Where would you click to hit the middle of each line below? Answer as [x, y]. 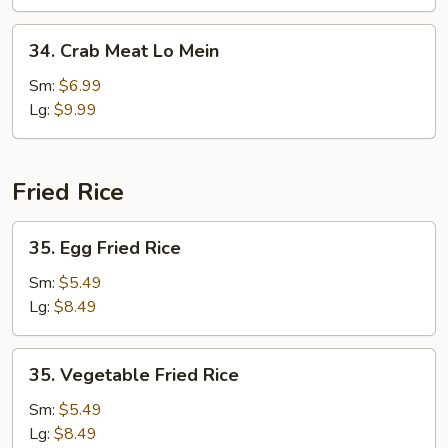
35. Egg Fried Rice [105, 248]
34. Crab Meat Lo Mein [124, 51]
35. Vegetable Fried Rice [134, 375]
